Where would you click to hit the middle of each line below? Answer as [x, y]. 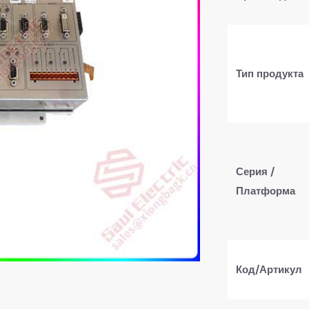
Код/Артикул [269, 269]
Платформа [266, 191]
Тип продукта [270, 73]
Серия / [255, 171]
